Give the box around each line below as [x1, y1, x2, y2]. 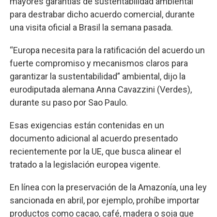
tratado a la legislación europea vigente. [10, 159, 160, 170]
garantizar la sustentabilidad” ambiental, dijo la [10, 71, 186, 81]
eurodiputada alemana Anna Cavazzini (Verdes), [10, 84, 192, 94]
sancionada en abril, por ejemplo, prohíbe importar [10, 195, 200, 205]
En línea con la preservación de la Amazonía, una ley [10, 182, 207, 192]
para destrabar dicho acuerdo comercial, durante [10, 9, 195, 19]
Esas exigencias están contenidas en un [10, 120, 164, 130]
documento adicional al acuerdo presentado [10, 133, 178, 143]
